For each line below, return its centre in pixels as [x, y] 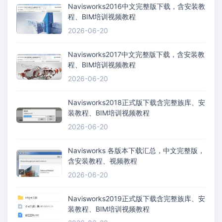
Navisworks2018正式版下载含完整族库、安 [137, 103]
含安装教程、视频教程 [103, 161]
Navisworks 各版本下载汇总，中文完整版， [136, 151]
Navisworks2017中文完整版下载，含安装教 [136, 55]
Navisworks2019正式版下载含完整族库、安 [137, 199]
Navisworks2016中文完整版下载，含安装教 [137, 6]
